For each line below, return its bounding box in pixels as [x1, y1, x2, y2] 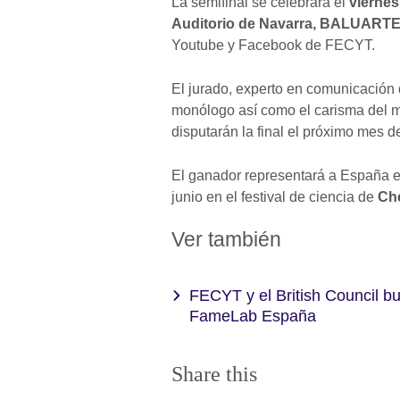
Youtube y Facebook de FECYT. [171, 37, 375, 54]
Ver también [171, 228, 281, 252]
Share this [171, 362, 257, 386]
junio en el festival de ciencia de [171, 189, 378, 205]
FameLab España [189, 307, 316, 326]
